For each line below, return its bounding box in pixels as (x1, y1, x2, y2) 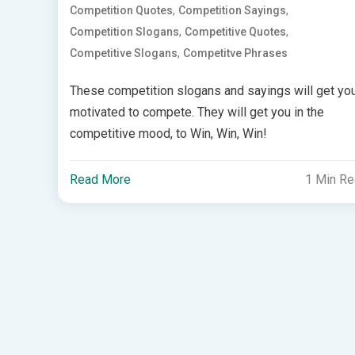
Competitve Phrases (182, 46, 288, 59)
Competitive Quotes (184, 25, 286, 38)
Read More (69, 171, 131, 187)
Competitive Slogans (69, 46, 177, 59)
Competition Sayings (177, 3, 286, 17)
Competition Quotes (69, 3, 173, 17)
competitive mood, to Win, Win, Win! (69, 125, 267, 141)
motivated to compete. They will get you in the (69, 104, 324, 120)
